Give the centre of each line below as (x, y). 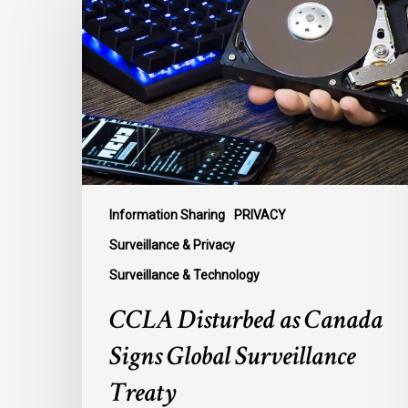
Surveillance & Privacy (172, 245)
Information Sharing (167, 215)
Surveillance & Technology (184, 275)
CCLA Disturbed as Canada (246, 321)
